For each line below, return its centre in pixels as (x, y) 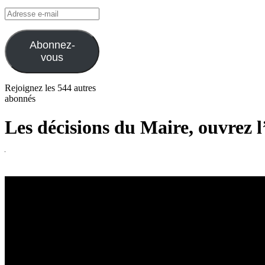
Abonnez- (52, 45)
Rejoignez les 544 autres (50, 88)
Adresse (19, 12)
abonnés (20, 98)
